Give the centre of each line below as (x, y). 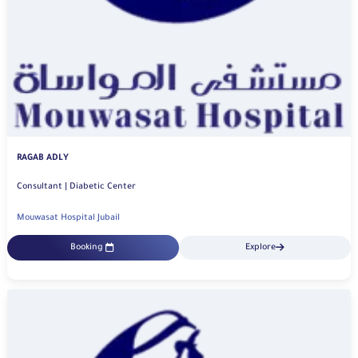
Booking (86, 247)
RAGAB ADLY (43, 158)
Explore (261, 247)
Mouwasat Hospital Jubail (68, 218)
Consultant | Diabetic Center (103, 187)
